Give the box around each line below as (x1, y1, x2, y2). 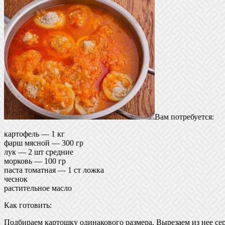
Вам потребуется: (155, 112, 214, 121)
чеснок (4, 174, 28, 183)
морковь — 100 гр (4, 156, 66, 165)
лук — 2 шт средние (4, 147, 73, 156)
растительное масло (4, 183, 72, 192)
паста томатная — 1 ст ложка (4, 165, 104, 174)
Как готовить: (4, 200, 52, 209)
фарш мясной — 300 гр (4, 138, 83, 147)
